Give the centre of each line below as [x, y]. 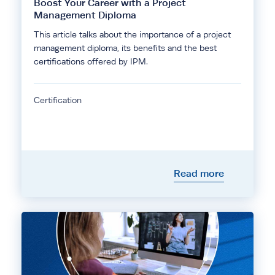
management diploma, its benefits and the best [125, 48]
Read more [199, 173]
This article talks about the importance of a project [132, 34]
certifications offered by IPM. [91, 61]
